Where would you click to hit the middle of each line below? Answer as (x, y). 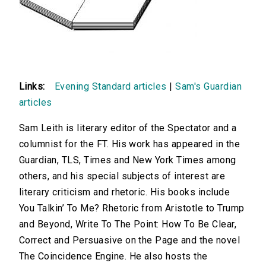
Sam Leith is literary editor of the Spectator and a (128, 128)
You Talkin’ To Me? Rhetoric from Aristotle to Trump (132, 208)
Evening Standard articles (110, 87)
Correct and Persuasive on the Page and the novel (130, 240)
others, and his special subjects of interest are (122, 176)
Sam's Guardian (209, 87)
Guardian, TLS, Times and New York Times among (128, 160)
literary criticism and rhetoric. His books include (125, 192)
